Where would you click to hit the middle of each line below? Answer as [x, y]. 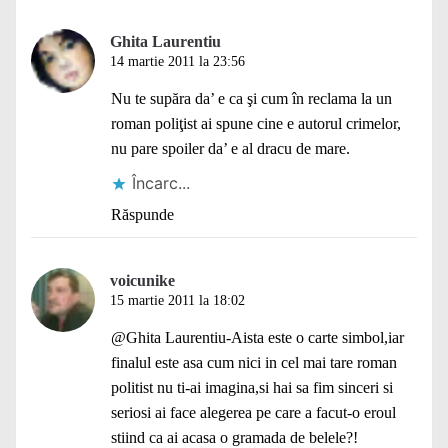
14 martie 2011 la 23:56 [177, 61]
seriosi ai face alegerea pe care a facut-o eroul [253, 412]
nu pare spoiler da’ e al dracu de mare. [230, 148]
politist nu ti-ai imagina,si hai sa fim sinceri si [252, 387]
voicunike [142, 280]
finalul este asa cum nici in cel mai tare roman [254, 362]
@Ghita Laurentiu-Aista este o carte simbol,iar [257, 337]
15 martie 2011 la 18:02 [177, 300]
